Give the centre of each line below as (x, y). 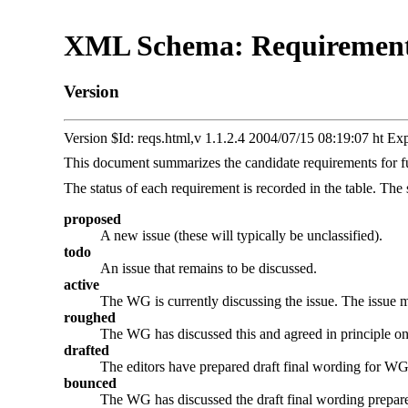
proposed (92, 219)
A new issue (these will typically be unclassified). (241, 235)
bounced (90, 382)
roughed (90, 317)
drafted (87, 350)
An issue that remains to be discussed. (209, 268)
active (82, 284)
